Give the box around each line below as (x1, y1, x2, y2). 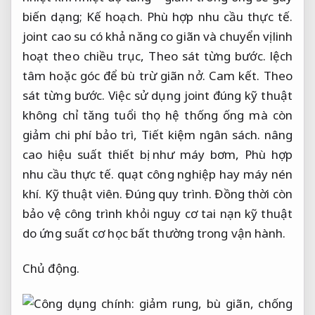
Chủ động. (22, 260, 79, 277)
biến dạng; (22, 8, 86, 25)
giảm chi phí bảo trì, (22, 127, 141, 143)
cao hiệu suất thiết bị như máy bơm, (22, 146, 245, 163)
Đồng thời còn (212, 186, 292, 202)
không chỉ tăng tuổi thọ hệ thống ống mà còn (22, 107, 292, 124)
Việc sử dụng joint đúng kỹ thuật (105, 87, 292, 104)
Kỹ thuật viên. (44, 186, 123, 202)
